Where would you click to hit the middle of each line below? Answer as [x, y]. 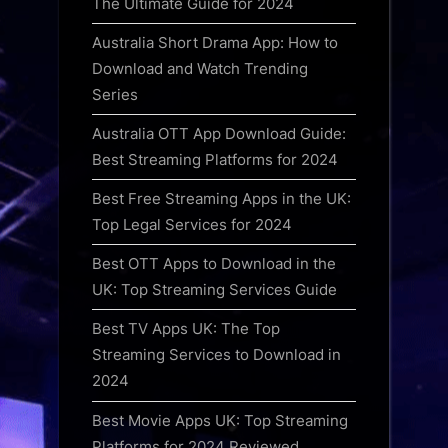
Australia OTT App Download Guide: [219, 133]
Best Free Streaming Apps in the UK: [221, 199]
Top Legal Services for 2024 [192, 225]
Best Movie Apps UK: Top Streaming [220, 420]
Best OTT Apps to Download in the [214, 264]
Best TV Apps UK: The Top [186, 329]
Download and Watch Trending [200, 68]
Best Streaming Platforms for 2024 [215, 159]
